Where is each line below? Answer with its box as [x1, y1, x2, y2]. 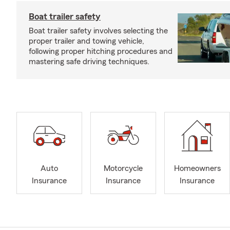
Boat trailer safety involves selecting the [29, 27, 168, 35]
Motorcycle [104, 164, 143, 173]
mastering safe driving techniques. [29, 57, 149, 66]
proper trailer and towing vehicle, [29, 37, 144, 45]
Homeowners [174, 164, 221, 173]
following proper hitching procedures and [29, 47, 172, 55]
